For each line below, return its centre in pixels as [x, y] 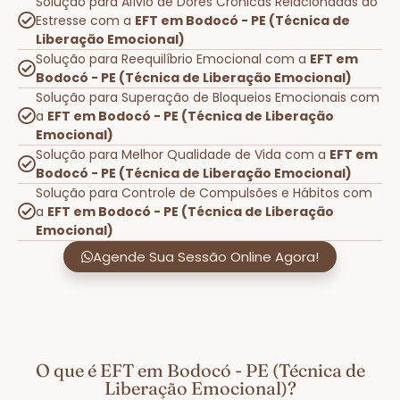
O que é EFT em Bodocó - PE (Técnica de [200, 370]
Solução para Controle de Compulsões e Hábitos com [204, 192]
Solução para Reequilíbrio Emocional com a [173, 58]
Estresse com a [85, 20]
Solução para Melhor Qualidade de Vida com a [183, 154]
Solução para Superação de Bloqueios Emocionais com [208, 97]
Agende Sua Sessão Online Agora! [206, 256]
